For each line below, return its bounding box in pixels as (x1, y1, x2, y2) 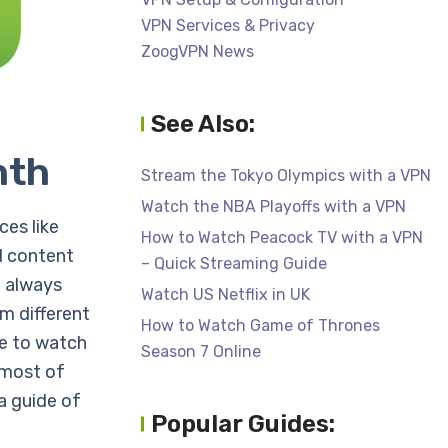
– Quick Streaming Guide (141, 254, 327, 273)
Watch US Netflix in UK (141, 285, 310, 304)
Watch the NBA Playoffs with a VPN (141, 197, 406, 216)
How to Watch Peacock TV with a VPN (141, 228, 423, 247)
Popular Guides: (151, 410, 335, 438)
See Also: (151, 110, 255, 138)
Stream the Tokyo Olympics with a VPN (141, 166, 431, 185)
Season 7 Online (141, 342, 261, 361)
